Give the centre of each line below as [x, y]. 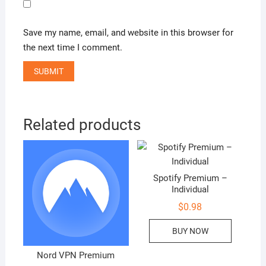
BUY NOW [190, 231]
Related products [82, 124]
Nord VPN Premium [76, 256]
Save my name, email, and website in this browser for [128, 32]
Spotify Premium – [190, 178]
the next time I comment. [72, 47]
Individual [190, 190]
